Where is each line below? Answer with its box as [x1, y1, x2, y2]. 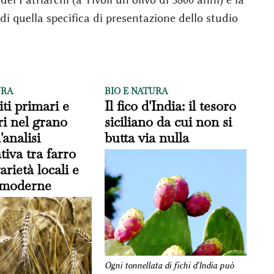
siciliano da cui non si [105, 113, 232, 130]
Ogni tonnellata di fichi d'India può [105, 261, 234, 272]
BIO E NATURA [105, 86, 168, 97]
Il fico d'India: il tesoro [105, 97, 237, 114]
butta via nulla [105, 129, 190, 146]
